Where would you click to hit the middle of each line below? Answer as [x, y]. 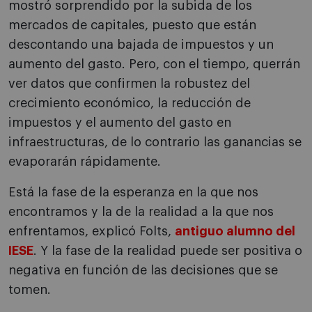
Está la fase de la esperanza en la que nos [133, 193]
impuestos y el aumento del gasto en [120, 123]
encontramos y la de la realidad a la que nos [141, 212]
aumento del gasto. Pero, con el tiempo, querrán [154, 64]
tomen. [30, 290]
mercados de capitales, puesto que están [132, 25]
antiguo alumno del [235, 232]
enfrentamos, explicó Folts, [92, 232]
